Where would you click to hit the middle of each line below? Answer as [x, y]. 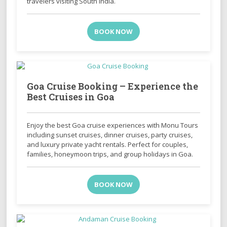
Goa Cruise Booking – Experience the [113, 86]
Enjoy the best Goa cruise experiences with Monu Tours [113, 125]
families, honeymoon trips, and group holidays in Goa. [110, 154]
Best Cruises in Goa [71, 97]
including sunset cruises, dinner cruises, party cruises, [110, 135]
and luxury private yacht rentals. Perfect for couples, [108, 144]
